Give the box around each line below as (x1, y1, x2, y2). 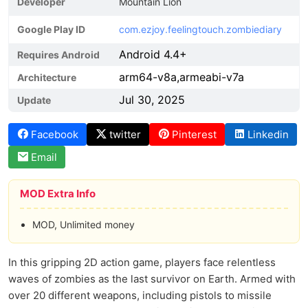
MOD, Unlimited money (32, 219, 135, 230)
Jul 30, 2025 (119, 93, 185, 107)
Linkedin (247, 128, 289, 141)
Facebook (31, 128, 78, 141)
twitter (109, 128, 141, 141)
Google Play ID (17, 23, 85, 35)
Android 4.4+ (119, 47, 187, 61)
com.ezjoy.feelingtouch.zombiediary (119, 23, 282, 35)
